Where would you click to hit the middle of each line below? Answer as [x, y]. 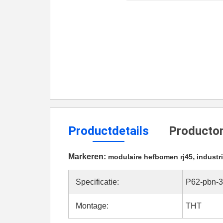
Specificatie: [97, 182]
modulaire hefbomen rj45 [150, 157]
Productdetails [109, 131]
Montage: [92, 206]
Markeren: [88, 157]
